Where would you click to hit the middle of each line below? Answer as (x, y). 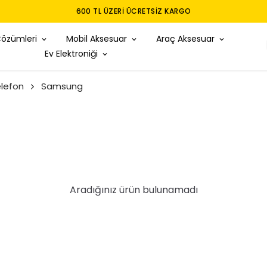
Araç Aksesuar (185, 39)
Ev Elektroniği (71, 54)
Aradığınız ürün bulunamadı (133, 190)
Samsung (62, 86)
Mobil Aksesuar (96, 39)
